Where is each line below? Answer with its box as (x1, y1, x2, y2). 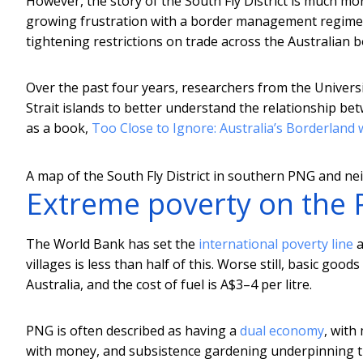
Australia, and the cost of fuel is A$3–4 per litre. (26, 275, 312, 293)
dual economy (240, 321, 324, 340)
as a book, (26, 118, 92, 137)
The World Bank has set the (26, 234, 199, 253)
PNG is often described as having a (26, 321, 240, 340)
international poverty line (199, 234, 353, 253)
